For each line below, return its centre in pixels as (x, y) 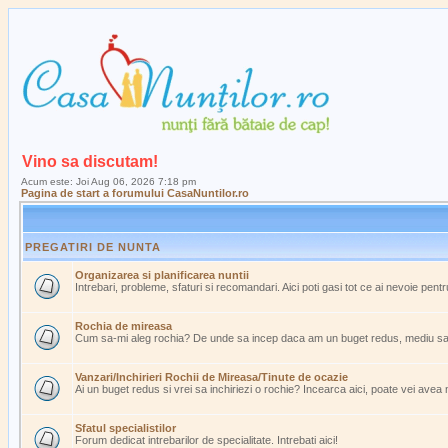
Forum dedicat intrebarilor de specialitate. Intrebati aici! (206, 440)
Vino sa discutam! (90, 161)
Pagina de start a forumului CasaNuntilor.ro (135, 193)
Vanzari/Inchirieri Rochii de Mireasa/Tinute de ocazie (211, 377)
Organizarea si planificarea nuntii (162, 275)
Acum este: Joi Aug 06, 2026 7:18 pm (108, 181)
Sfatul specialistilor (125, 428)
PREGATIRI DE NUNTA (93, 247)
